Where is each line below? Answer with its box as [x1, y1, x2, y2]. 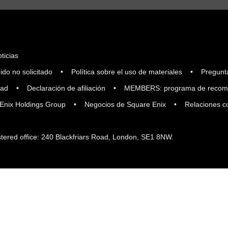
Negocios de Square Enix [84, 100, 166, 108]
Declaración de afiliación [27, 84, 105, 92]
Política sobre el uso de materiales [71, 68, 182, 76]
